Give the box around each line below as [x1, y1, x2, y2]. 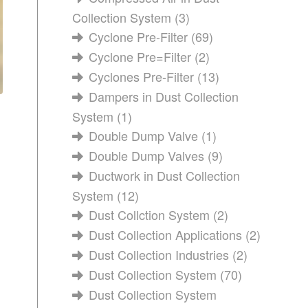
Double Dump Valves [89, 146, 205, 164]
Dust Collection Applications [89, 225, 243, 243]
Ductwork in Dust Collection [89, 166, 241, 184]
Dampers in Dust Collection [89, 87, 239, 105]
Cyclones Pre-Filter [89, 67, 195, 85]
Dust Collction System [89, 206, 210, 223]
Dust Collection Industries [89, 245, 230, 263]
